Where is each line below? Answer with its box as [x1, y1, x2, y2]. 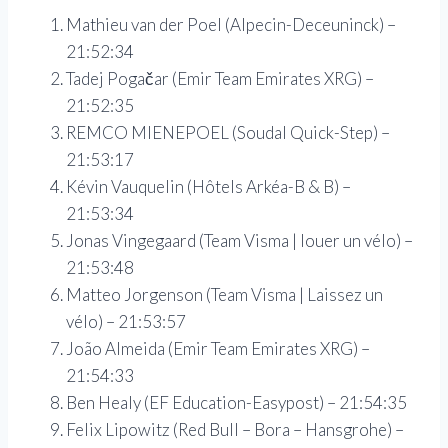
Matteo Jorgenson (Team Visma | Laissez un [66, 283, 383, 305]
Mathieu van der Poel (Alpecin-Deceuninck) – [66, 13, 396, 35]
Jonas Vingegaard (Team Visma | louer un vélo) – [66, 229, 413, 251]
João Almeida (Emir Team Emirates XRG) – [66, 337, 370, 359]
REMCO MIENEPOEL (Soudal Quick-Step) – [66, 121, 390, 143]
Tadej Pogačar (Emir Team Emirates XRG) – [66, 67, 374, 89]
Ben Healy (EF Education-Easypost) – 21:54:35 [66, 391, 407, 413]
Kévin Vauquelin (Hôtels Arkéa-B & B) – [66, 175, 351, 197]
